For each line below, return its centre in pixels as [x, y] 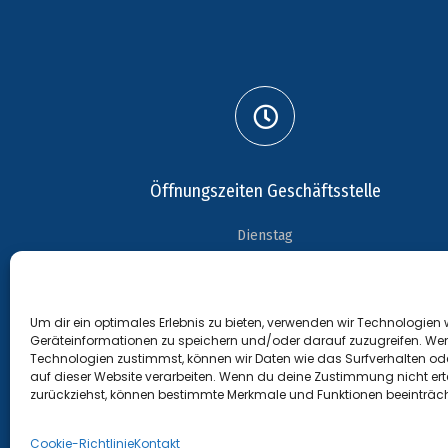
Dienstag [265, 235]
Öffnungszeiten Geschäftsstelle [265, 191]
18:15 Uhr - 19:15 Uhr [265, 263]
